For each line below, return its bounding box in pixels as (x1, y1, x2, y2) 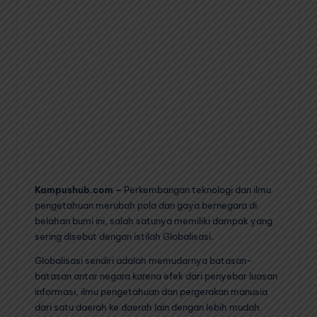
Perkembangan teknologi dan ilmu (122, 184, 271, 196)
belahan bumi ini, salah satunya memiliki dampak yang (35, 215, 272, 227)
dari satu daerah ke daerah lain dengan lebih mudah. (35, 301, 263, 313)
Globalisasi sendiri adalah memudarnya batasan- (35, 255, 252, 267)
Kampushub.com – (35, 184, 122, 196)
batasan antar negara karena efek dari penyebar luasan (35, 270, 277, 282)
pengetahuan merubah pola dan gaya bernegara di (35, 200, 257, 212)
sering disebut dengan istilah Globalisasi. (35, 231, 214, 243)
